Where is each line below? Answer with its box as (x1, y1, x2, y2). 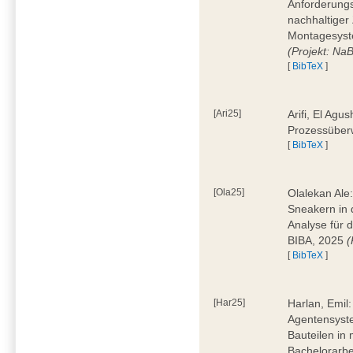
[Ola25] (214, 186, 245, 198)
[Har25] (214, 296, 246, 308)
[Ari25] (214, 107, 242, 119)
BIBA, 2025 (288, 233, 347, 247)
